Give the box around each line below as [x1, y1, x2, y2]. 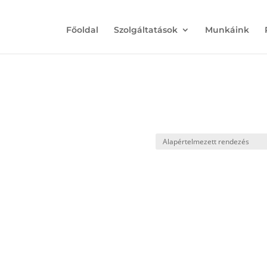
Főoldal [66, 24, 98, 35]
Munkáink [204, 24, 249, 35]
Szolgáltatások [113, 24, 178, 35]
